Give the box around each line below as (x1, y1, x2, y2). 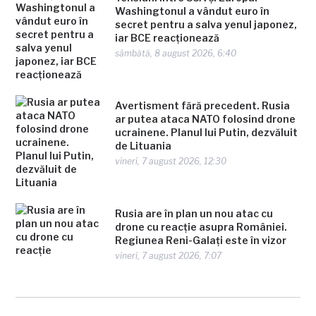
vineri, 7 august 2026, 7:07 (115, 250, 222, 261)
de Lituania (115, 140, 172, 152)
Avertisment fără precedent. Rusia (115, 99, 291, 111)
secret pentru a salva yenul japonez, (115, 18, 298, 30)
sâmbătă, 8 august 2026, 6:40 (115, 48, 237, 59)
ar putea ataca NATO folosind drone (115, 113, 296, 125)
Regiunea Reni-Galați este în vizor (115, 234, 287, 246)
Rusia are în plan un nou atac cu (115, 207, 274, 219)
